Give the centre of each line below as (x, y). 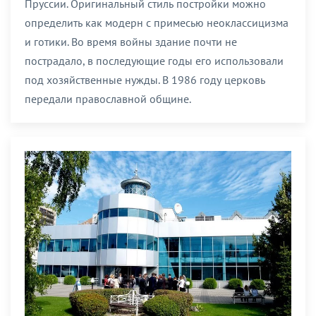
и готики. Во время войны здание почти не (131, 42)
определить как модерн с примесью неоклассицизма (157, 23)
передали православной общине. (108, 99)
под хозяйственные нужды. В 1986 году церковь (145, 80)
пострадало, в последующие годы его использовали (154, 61)
